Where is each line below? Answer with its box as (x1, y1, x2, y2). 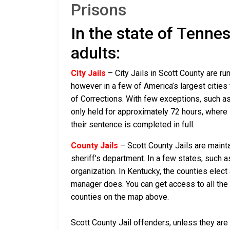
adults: (71, 43, 120, 63)
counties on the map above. (71, 192, 169, 202)
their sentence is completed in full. (71, 120, 195, 130)
